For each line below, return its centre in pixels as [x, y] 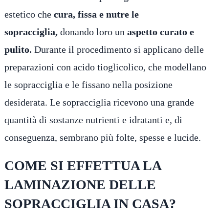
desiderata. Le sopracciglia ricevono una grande [99, 102]
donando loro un [93, 32]
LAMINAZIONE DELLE [80, 185]
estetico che [29, 14]
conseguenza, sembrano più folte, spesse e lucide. [102, 138]
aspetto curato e [160, 32]
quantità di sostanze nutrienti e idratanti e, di [93, 120]
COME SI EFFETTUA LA [82, 166]
